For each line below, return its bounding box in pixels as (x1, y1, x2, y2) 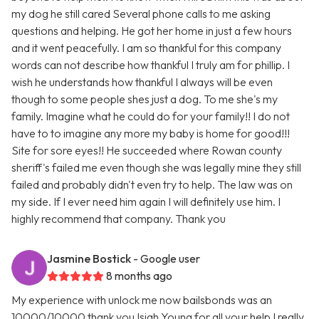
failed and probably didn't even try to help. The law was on (11, 177, 293, 192)
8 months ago (106, 268, 172, 283)
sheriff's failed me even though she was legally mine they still (11, 160, 301, 175)
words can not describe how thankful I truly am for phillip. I (11, 58, 290, 73)
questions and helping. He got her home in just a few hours (11, 23, 292, 38)
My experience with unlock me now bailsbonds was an (11, 293, 272, 308)
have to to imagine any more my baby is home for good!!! (11, 126, 290, 141)
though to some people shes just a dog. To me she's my (11, 92, 278, 107)
